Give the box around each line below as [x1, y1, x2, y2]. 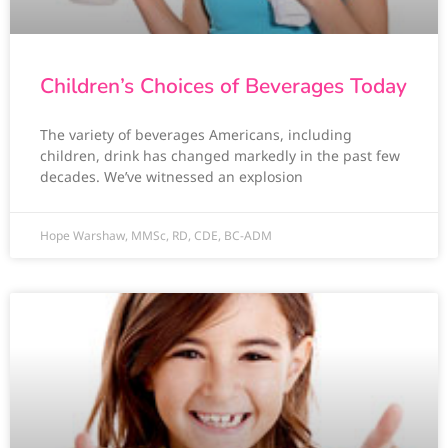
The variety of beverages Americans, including [40, 125, 352, 145]
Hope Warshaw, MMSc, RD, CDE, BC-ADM [40, 227, 272, 245]
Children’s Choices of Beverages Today [40, 72, 407, 101]
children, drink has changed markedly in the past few [40, 146, 400, 166]
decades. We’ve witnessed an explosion [40, 167, 303, 187]
